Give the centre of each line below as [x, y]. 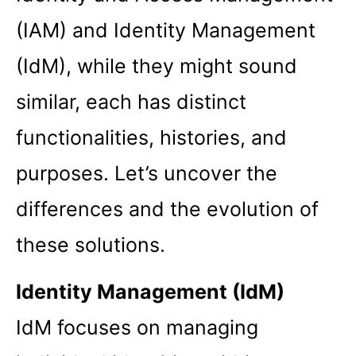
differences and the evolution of [167, 209]
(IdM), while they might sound [157, 66]
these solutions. [91, 244]
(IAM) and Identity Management [166, 30]
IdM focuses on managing [137, 327]
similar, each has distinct [131, 101]
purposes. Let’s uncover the [147, 173]
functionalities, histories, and [151, 137]
